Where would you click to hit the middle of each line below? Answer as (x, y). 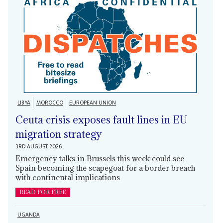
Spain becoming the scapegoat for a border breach (105, 167)
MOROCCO (50, 103)
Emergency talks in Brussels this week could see (100, 158)
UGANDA (28, 215)
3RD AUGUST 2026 (38, 146)
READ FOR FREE (43, 192)
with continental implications (67, 177)
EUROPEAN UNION (93, 103)
